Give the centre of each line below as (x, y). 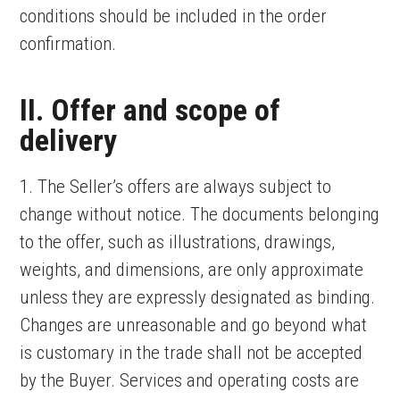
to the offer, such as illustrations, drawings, (178, 242)
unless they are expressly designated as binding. (198, 297)
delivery (69, 140)
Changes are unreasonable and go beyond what (194, 325)
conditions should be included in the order (174, 16)
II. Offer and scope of (150, 110)
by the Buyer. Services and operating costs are (190, 380)
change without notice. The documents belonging (200, 214)
